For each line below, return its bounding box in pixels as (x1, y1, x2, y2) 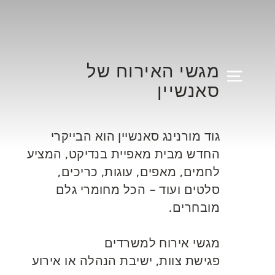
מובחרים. (169, 200, 220, 215)
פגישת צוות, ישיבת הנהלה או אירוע (31, 254, 220, 268)
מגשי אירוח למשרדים (104, 236, 220, 250)
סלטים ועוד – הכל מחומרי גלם (55, 182, 220, 197)
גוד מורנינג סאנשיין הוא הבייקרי (51, 129, 220, 144)
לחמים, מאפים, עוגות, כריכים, (58, 165, 220, 179)
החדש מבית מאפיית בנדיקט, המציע (26, 147, 220, 161)
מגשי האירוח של (87, 61, 220, 82)
